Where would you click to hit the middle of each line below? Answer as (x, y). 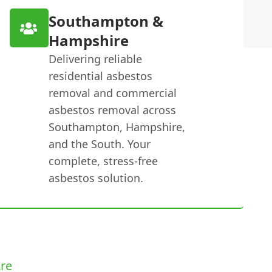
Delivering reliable (95, 59)
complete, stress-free (103, 161)
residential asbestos (100, 76)
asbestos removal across (112, 110)
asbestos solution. (96, 178)
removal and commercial (112, 93)
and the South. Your (99, 144)
